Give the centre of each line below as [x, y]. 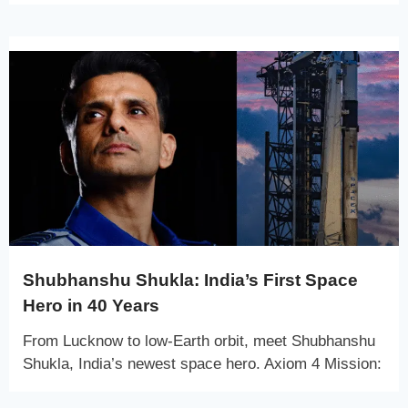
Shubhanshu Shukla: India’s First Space [190, 280]
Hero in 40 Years [91, 305]
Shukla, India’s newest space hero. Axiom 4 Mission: [202, 363]
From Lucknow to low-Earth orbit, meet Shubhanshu [199, 341]
